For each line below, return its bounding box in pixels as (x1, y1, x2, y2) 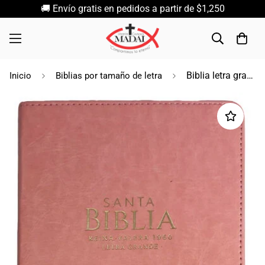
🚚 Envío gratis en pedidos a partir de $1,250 (40, 3, 225, 14)
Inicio (9, 70, 31, 81)
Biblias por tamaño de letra (56, 70, 162, 81)
